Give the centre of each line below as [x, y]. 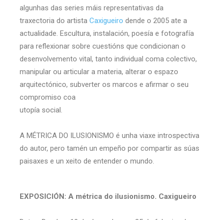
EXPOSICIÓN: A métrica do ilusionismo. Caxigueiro [108, 196]
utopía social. [41, 110]
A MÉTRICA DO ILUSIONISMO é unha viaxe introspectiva [110, 135]
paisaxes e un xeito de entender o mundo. [87, 161]
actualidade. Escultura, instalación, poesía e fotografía [107, 33]
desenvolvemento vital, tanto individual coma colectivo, [108, 59]
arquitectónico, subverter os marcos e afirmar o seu [104, 84]
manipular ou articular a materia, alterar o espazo [99, 71]
